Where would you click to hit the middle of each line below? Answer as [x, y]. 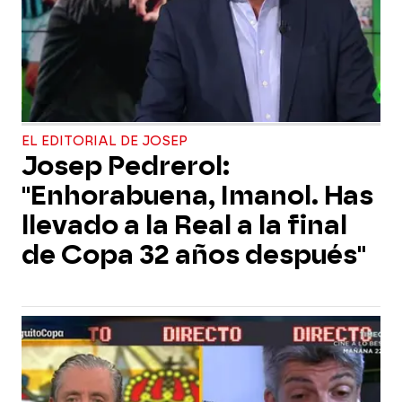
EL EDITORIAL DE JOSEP [105, 141]
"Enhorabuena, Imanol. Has [197, 196]
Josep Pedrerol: [126, 166]
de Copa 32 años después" [194, 255]
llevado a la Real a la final [184, 225]
